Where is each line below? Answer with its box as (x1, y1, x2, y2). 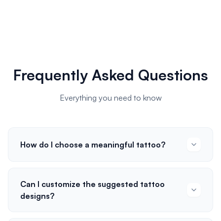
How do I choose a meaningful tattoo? (20, 140, 165, 149)
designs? (20, 191, 54, 201)
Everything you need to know (59, 93, 162, 103)
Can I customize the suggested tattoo (20, 179, 165, 189)
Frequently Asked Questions (13, 66, 208, 84)
